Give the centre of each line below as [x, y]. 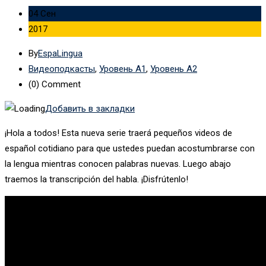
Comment [60, 84]
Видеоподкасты [62, 69]
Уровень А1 [123, 69]
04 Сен [42, 13]
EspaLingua [60, 53]
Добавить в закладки [90, 108]
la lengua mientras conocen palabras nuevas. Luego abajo [118, 164]
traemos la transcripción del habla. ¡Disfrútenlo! [96, 179]
